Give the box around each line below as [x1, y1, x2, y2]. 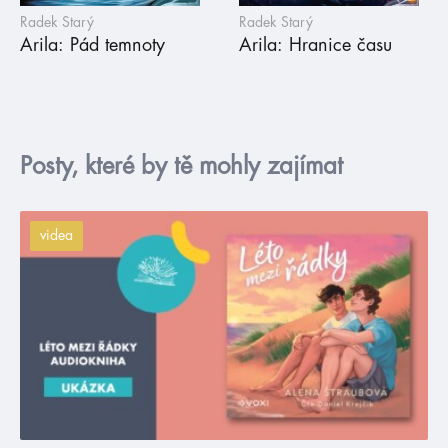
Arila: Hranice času [239, 35, 392, 54]
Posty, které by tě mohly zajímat [20, 153, 343, 178]
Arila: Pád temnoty [20, 35, 165, 54]
